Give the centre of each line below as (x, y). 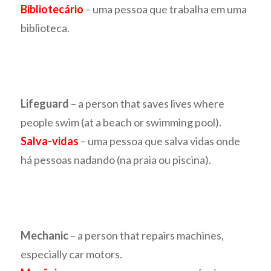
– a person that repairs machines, (146, 236)
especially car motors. (72, 254)
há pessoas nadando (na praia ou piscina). (116, 160)
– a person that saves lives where (147, 104)
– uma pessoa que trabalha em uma (165, 9)
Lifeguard (45, 104)
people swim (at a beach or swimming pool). (121, 122)
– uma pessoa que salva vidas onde (160, 141)
